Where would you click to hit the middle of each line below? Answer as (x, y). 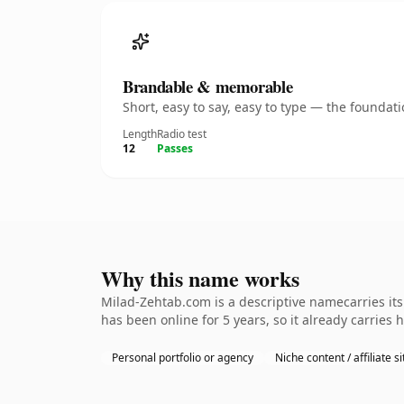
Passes (175, 148)
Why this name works (200, 278)
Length (140, 134)
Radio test (182, 134)
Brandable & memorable (208, 86)
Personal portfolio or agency (183, 358)
